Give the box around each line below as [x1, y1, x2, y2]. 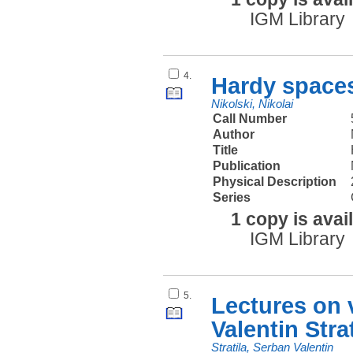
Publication [213, 159, 281, 173]
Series [213, 191, 251, 205]
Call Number [213, 112, 288, 126]
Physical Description [213, 175, 337, 189]
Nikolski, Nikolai [211, 98, 294, 111]
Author [213, 128, 255, 142]
